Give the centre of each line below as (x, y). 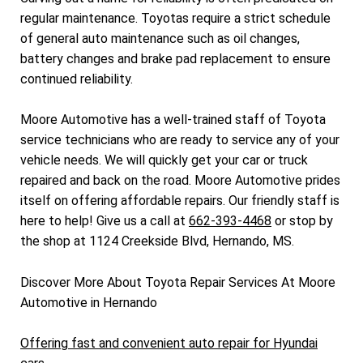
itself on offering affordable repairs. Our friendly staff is (180, 201)
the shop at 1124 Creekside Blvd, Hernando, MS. (157, 241)
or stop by (302, 221)
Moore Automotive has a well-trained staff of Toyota (173, 120)
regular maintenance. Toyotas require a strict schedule (175, 18)
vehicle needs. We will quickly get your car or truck (164, 160)
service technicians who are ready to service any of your (180, 140)
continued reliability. (77, 79)
